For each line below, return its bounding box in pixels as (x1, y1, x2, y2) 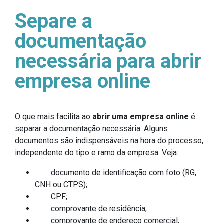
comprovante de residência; (35, 203, 147, 213)
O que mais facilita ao (15, 111, 92, 121)
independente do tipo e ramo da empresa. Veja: (15, 147, 178, 157)
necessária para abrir (15, 49, 202, 73)
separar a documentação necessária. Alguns (15, 123, 168, 133)
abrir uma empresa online (92, 111, 189, 121)
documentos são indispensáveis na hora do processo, (15, 135, 203, 145)
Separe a (15, 9, 92, 33)
